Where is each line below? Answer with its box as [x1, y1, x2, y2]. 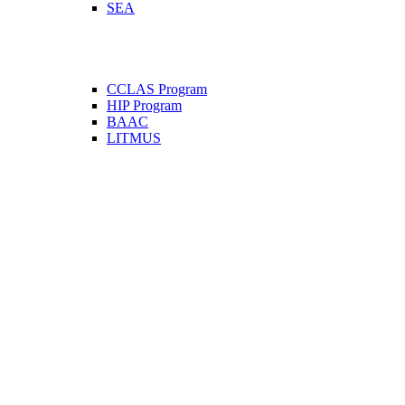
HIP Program [107, 98, 182, 114]
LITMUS [107, 130, 161, 146]
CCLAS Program [107, 81, 207, 98]
